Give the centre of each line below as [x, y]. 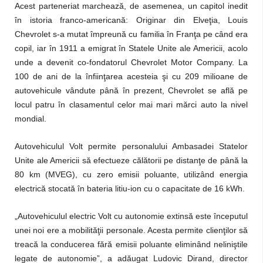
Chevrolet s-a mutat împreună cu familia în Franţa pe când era [131, 34]
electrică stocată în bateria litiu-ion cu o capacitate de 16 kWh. [131, 188]
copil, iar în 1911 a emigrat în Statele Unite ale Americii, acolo [131, 48]
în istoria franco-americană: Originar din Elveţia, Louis [131, 20]
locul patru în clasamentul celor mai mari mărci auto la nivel [131, 104]
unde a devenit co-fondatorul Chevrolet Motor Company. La [131, 62]
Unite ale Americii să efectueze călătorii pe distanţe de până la [131, 160]
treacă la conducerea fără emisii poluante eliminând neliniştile [131, 244]
